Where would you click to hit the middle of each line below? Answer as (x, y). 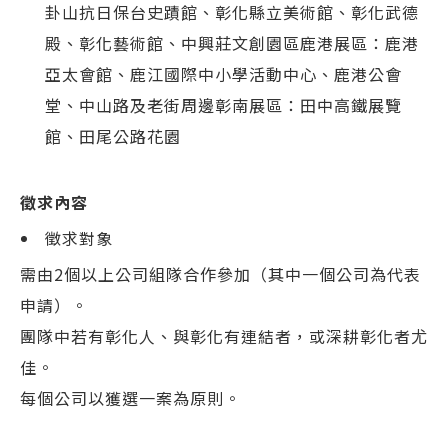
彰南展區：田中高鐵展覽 (308, 105)
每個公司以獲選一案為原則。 (130, 398)
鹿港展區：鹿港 (359, 43)
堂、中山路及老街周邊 (130, 105)
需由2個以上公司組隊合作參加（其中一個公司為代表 (220, 274)
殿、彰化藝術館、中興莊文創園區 (172, 43)
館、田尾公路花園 (113, 136)
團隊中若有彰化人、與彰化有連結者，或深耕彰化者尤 (224, 336)
